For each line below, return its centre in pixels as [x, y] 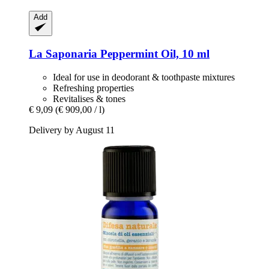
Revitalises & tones [89, 98]
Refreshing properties [93, 88]
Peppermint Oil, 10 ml [153, 54]
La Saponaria [63, 54]
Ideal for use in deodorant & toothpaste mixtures [144, 77]
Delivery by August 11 [72, 130]
